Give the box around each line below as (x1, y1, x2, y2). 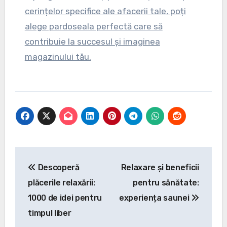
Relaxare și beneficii (121, 163, 199, 173)
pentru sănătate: (132, 178, 199, 188)
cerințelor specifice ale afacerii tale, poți (24, 6, 186, 16)
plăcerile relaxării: (28, 178, 95, 188)
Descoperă (35, 163, 80, 173)
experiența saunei (119, 193, 192, 203)
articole (14, 190, 72, 206)
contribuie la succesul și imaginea (24, 36, 160, 47)
